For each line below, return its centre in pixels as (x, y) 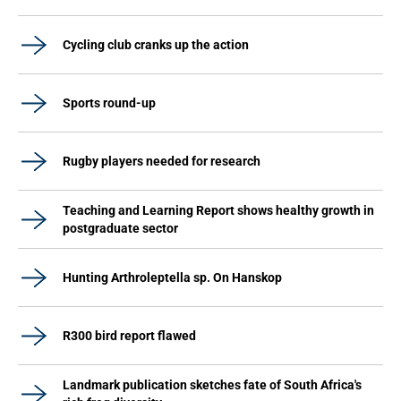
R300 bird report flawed (129, 336)
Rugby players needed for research (162, 161)
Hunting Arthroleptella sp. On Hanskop (172, 277)
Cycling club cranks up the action (156, 45)
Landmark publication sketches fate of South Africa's (212, 385)
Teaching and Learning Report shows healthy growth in (218, 210)
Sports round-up (109, 103)
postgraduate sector (120, 228)
